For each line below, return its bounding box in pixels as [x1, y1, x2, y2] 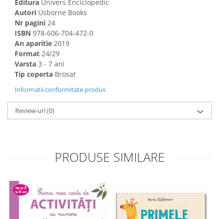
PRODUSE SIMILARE [54, 148, 165, 165]
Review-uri [15, 106, 47, 115]
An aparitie [15, 38, 52, 48]
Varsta [15, 59, 36, 68]
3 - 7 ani [36, 59, 65, 68]
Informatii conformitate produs [15, 85, 106, 94]
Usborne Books [38, 7, 87, 17]
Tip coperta [15, 69, 53, 79]
